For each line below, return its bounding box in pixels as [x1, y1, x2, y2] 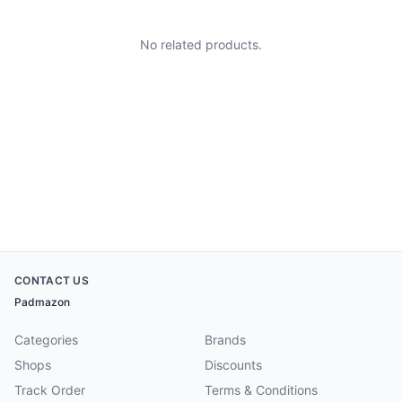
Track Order [14, 382, 85, 398]
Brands [205, 332, 246, 348]
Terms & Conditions [205, 382, 318, 398]
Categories [14, 332, 78, 348]
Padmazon [14, 295, 70, 310]
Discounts [205, 357, 262, 373]
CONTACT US [14, 274, 89, 288]
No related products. [140, 37, 262, 52]
